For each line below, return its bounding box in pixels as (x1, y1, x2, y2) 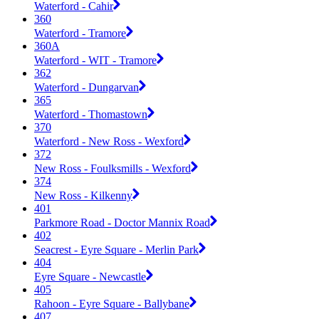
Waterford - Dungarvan (34, 80, 139, 93)
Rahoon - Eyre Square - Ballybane (34, 297, 189, 310)
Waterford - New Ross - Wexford (34, 135, 184, 147)
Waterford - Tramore (34, 26, 126, 39)
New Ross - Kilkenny (34, 189, 132, 202)
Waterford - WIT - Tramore (34, 53, 157, 66)
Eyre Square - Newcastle (34, 270, 146, 283)
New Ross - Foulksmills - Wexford (34, 162, 191, 174)
